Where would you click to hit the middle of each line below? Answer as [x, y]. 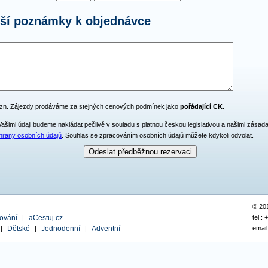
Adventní [106, 229]
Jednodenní [60, 229]
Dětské [18, 229]
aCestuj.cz [45, 218]
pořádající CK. [202, 106]
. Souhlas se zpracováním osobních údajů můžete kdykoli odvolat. [158, 135]
